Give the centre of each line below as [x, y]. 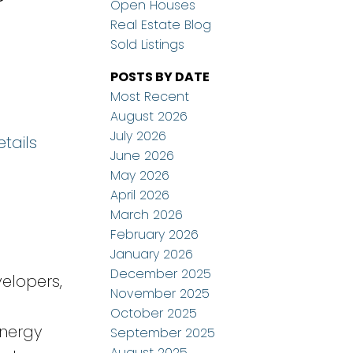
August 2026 [149, 117]
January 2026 [152, 255]
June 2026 [143, 156]
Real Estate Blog [161, 25]
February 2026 [155, 235]
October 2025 [154, 314]
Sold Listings [148, 45]
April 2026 [140, 195]
